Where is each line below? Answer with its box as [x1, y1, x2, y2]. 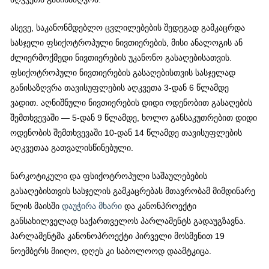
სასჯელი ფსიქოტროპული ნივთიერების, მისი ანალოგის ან [10, 38, 243, 48]
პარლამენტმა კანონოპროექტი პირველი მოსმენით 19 [10, 232, 225, 241]
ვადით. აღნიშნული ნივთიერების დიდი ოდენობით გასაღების [10, 98, 253, 108]
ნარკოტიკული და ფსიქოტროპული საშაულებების [10, 172, 208, 181]
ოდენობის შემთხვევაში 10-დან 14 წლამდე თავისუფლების [10, 128, 243, 138]
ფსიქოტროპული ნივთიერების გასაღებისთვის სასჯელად [10, 68, 236, 78]
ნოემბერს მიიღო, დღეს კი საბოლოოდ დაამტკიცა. [10, 247, 212, 256]
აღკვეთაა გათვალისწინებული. [10, 144, 134, 153]
